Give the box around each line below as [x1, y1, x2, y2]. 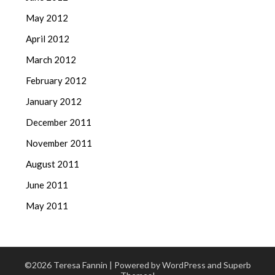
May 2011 [26, 200, 69, 212]
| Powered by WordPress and [109, 260, 223, 271]
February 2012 [26, 75, 87, 87]
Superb [223, 260, 251, 271]
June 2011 [26, 179, 69, 191]
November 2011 [26, 137, 93, 149]
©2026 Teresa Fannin [24, 260, 109, 271]
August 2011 [26, 158, 80, 170]
